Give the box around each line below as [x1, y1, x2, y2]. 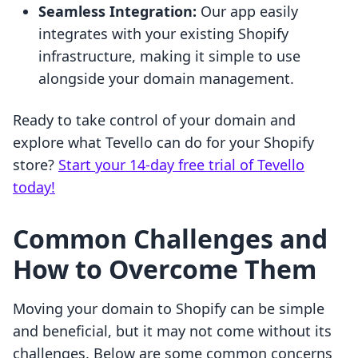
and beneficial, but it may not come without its [13, 321, 332, 341]
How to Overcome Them [13, 252, 316, 287]
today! [13, 177, 55, 197]
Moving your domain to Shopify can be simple [13, 299, 324, 319]
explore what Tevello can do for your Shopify [13, 133, 314, 153]
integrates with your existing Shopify [38, 24, 288, 44]
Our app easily [197, 2, 298, 22]
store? [13, 155, 58, 175]
